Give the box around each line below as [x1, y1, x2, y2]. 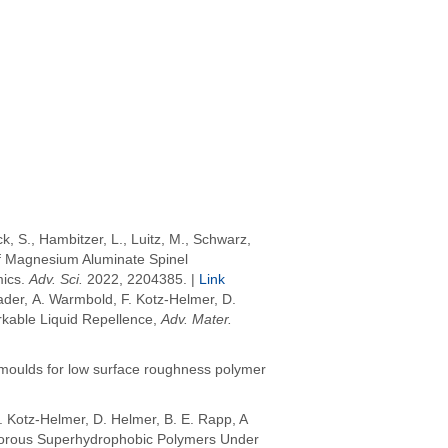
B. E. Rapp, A [164, 412, 247, 428]
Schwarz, [193, 232, 251, 248]
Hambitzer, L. [39, 232, 123, 248]
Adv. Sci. [29, 272, 83, 288]
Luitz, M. [131, 232, 185, 248]
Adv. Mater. [161, 312, 232, 328]
